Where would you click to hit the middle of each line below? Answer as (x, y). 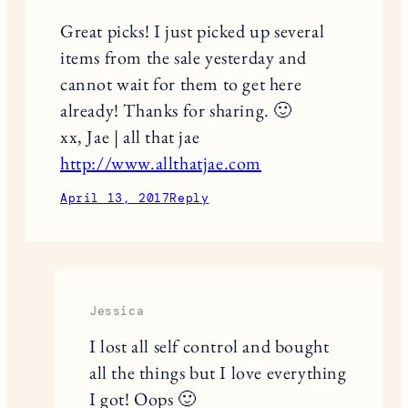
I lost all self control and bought (209, 346)
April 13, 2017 (115, 198)
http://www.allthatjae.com (161, 163)
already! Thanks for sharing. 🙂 (177, 110)
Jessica (117, 311)
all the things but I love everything (218, 372)
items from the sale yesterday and (184, 57)
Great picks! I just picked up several (193, 31)
